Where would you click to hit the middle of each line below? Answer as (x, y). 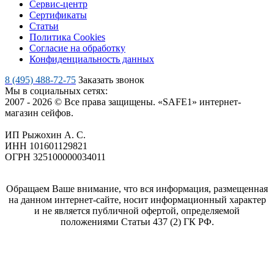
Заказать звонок (111, 80)
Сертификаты (58, 15)
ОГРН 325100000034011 (55, 157)
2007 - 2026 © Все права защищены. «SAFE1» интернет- (123, 102)
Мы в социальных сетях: (56, 91)
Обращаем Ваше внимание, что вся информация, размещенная (137, 189)
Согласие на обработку (77, 48)
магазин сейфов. (39, 113)
